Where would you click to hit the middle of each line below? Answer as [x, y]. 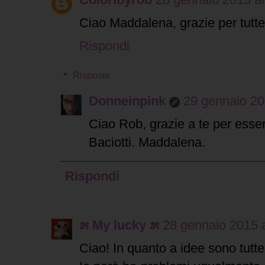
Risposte [91, 76]
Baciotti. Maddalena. [147, 143]
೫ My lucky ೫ [119, 225]
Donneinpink [127, 101]
